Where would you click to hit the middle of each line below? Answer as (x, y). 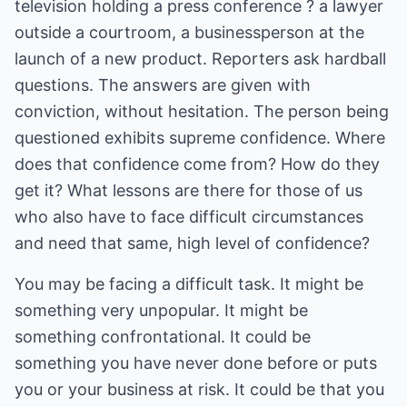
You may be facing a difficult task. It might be (189, 284)
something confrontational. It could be (163, 337)
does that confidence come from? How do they (197, 164)
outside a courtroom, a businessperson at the (189, 32)
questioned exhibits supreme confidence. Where (200, 138)
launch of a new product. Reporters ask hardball (200, 59)
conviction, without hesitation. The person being (202, 111)
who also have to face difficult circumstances (189, 217)
